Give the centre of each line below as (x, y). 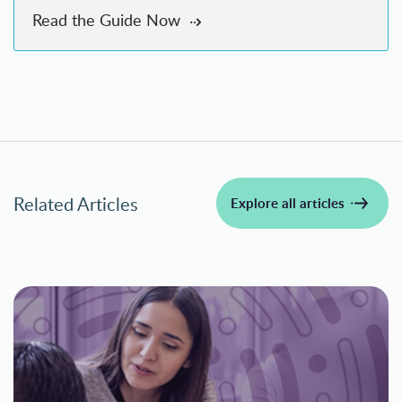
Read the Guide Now (109, 20)
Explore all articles (288, 203)
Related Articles (76, 203)
